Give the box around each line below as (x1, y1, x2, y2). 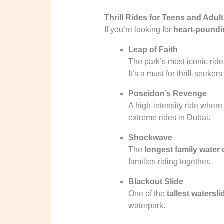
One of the (128, 189, 167, 198)
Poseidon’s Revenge (128, 89, 207, 98)
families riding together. (128, 157, 210, 166)
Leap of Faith (128, 45, 178, 54)
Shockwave (128, 133, 172, 142)
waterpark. (128, 201, 165, 210)
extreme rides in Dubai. (128, 113, 210, 122)
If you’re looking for (104, 25, 173, 34)
